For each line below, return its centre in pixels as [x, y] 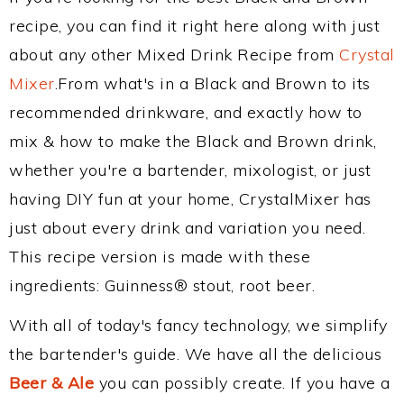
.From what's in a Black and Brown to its [212, 83]
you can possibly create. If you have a [242, 383]
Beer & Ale [51, 383]
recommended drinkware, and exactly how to [186, 112]
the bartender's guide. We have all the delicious [195, 354]
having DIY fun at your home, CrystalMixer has [190, 199]
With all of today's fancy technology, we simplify [198, 325]
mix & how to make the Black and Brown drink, [193, 141]
